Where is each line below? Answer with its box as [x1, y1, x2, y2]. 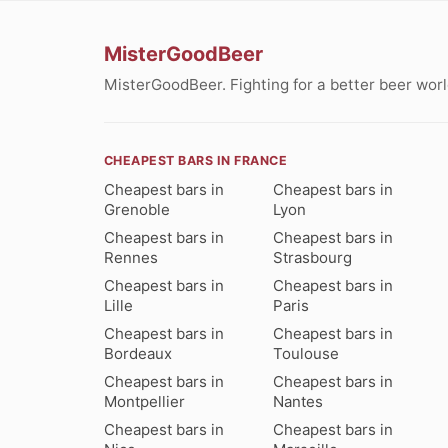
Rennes [104, 247, 158, 267]
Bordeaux [104, 343, 172, 363]
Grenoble [104, 199, 170, 219]
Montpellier [104, 391, 185, 411]
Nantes [273, 391, 324, 411]
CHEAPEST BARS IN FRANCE [104, 152, 288, 168]
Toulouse [273, 343, 340, 363]
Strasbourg [273, 247, 353, 267]
